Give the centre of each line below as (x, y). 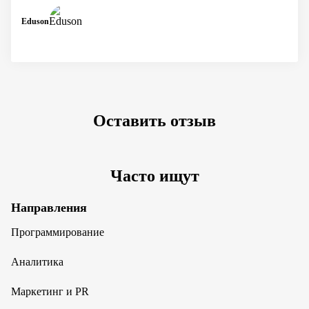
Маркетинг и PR (50, 291)
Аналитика (37, 262)
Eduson (35, 21)
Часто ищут (154, 176)
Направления (49, 208)
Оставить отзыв (154, 121)
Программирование (58, 232)
